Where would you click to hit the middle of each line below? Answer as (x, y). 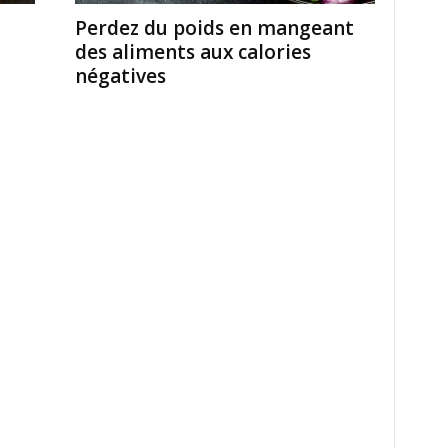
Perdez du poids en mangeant (214, 28)
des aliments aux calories (192, 52)
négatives (120, 76)
